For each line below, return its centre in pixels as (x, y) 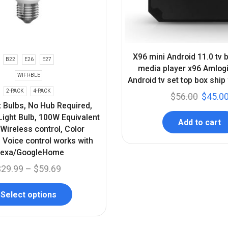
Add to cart (199, 122)
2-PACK (15, 91)
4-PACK (42, 91)
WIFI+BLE (28, 75)
